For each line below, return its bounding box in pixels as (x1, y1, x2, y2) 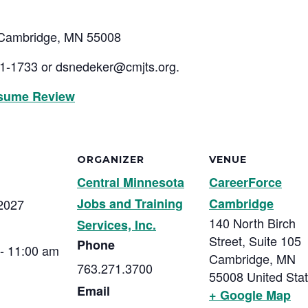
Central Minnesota (77, 173, 184, 191)
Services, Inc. (77, 216, 156, 234)
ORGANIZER (77, 153, 144, 166)
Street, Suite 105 (209, 232, 301, 250)
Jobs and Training (77, 195, 183, 212)
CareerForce (209, 173, 282, 191)
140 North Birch (209, 214, 296, 232)
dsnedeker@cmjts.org (56, 57, 176, 75)
